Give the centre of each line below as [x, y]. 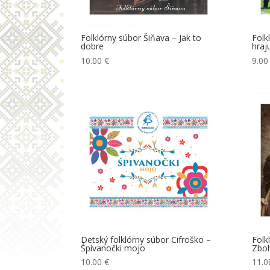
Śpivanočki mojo [113, 248]
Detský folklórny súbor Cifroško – [146, 240]
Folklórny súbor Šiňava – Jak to [141, 38]
